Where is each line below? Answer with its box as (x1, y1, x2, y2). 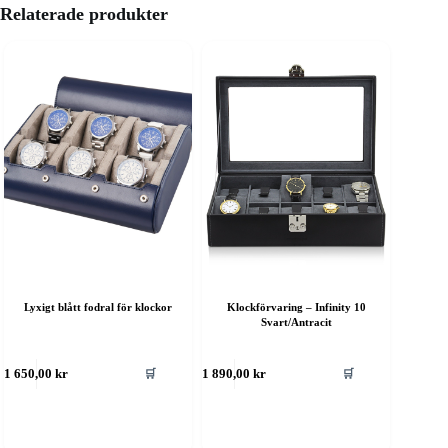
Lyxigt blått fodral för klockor (24, 301, 173, 314)
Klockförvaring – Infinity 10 (226, 301, 366, 314)
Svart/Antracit (260, 316, 332, 329)
